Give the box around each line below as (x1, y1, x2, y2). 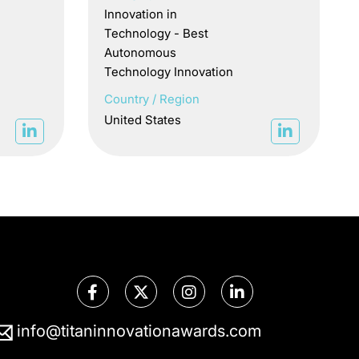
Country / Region (104, 91, 200, 107)
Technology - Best (104, 26, 209, 42)
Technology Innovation (104, 64, 234, 80)
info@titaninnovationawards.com (16, 321, 261, 341)
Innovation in (104, 6, 178, 22)
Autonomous (104, 45, 177, 61)
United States (104, 112, 182, 128)
